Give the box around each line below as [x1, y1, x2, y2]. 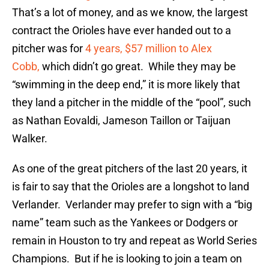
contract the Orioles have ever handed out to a [12, 24, 231, 37]
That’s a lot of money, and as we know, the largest [12, 6, 248, 19]
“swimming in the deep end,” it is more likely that [12, 78, 240, 91]
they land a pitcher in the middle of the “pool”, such [12, 96, 251, 109]
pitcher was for [12, 42, 85, 55]
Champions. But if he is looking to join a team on [12, 252, 242, 265]
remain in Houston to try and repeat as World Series [12, 234, 257, 247]
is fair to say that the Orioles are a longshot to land [12, 180, 249, 193]
